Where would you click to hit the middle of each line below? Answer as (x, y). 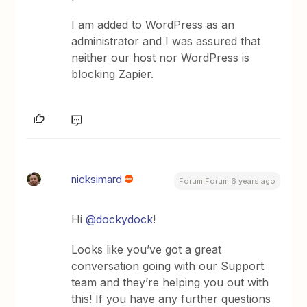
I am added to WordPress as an (153, 25)
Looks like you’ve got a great (147, 249)
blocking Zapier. (113, 74)
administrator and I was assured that (166, 41)
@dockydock (120, 219)
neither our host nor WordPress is (161, 58)
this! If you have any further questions (171, 299)
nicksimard (97, 179)
